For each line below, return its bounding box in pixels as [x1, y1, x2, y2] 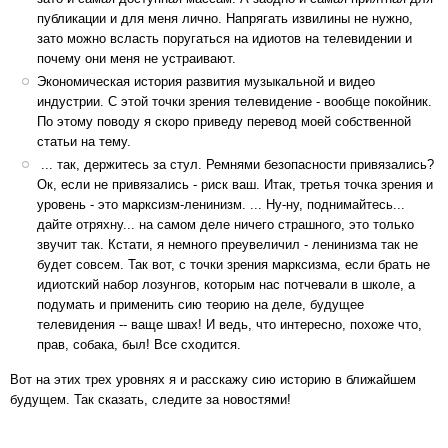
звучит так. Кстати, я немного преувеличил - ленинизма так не [36, 237, 418, 253]
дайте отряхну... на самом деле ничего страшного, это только [36, 217, 414, 233]
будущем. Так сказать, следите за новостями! [10, 392, 291, 408]
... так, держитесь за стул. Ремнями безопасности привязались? [36, 157, 434, 173]
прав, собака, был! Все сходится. [36, 337, 241, 353]
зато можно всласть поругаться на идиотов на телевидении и [36, 30, 412, 46]
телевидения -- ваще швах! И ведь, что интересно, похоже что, [36, 317, 422, 333]
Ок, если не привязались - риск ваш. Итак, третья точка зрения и [36, 177, 433, 193]
